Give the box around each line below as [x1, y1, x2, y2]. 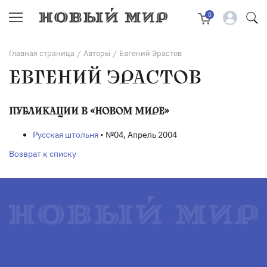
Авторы [83, 48, 110, 58]
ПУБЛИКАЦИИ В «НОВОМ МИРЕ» [9, 105, 169, 117]
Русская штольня [33, 129, 98, 140]
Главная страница [9, 48, 74, 58]
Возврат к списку [9, 148, 76, 159]
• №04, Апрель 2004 [98, 129, 177, 140]
